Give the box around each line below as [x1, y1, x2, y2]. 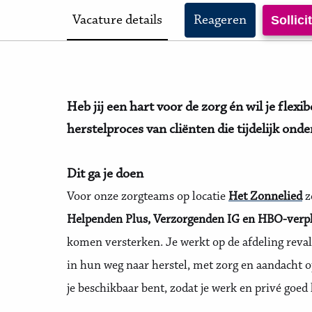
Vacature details [72, 13, 162, 27]
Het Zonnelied [228, 191, 302, 203]
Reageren [194, 13, 247, 27]
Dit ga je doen [67, 167, 143, 181]
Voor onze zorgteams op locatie [67, 191, 228, 203]
